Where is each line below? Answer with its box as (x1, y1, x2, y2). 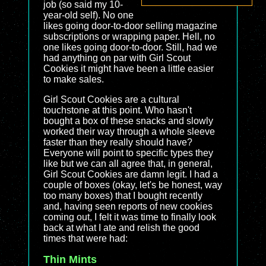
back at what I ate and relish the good (43, 223, 199, 233)
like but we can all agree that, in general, (43, 159, 213, 169)
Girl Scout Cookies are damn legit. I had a (43, 169, 218, 179)
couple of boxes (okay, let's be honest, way (43, 180, 222, 190)
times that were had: (43, 233, 128, 243)
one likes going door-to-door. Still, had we (43, 42, 217, 52)
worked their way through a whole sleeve (43, 126, 215, 137)
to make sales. (43, 74, 104, 84)
